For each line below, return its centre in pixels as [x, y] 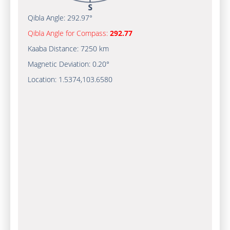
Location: [43, 79]
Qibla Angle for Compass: [69, 33]
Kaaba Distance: [54, 49]
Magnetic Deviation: [60, 64]
